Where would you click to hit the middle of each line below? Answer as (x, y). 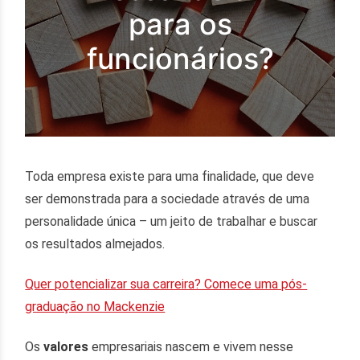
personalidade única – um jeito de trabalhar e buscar (172, 222)
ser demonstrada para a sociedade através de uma (168, 199)
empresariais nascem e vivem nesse (193, 346)
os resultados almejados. (95, 244)
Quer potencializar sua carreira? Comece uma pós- (166, 284)
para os (180, 25)
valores (68, 346)
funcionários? (180, 59)
